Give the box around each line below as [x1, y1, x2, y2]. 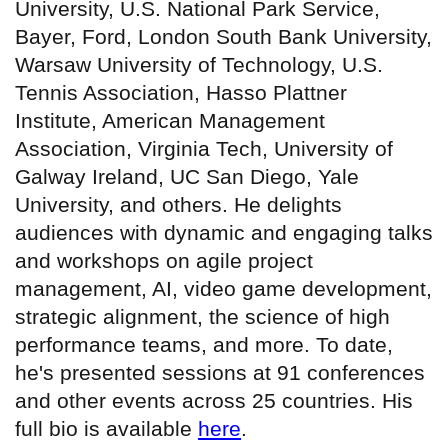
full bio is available [15, 417, 198, 441]
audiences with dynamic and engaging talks [15, 221, 433, 245]
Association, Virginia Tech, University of [15, 137, 393, 161]
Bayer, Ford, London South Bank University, [15, 25, 432, 49]
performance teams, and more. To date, [15, 333, 393, 357]
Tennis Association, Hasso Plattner [15, 81, 347, 105]
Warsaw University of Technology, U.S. [15, 53, 383, 77]
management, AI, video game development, [15, 277, 432, 301]
